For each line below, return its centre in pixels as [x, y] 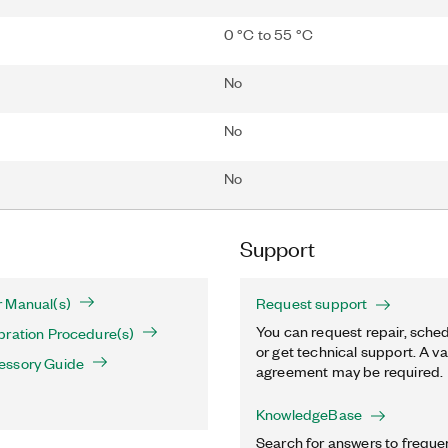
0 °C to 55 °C [269, 34]
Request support [312, 303]
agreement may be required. [350, 371]
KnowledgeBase [309, 414]
